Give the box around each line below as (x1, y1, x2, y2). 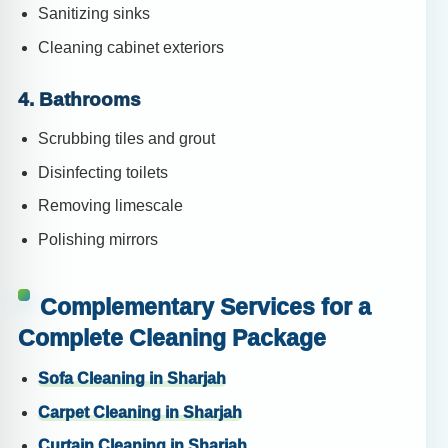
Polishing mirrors (38, 231, 158, 249)
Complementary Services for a (40, 293, 371, 320)
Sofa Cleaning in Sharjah (38, 370, 226, 388)
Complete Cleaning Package (18, 324, 326, 351)
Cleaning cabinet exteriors (38, 38, 224, 56)
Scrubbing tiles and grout (38, 130, 215, 148)
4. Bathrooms (18, 88, 141, 110)
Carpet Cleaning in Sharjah (38, 403, 242, 421)
